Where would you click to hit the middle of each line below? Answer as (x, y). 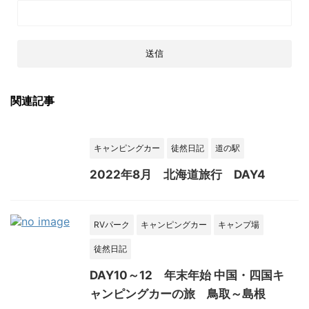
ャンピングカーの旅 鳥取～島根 (178, 294)
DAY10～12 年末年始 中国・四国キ (187, 276)
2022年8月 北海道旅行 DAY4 (178, 175)
